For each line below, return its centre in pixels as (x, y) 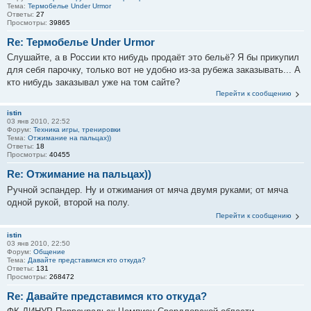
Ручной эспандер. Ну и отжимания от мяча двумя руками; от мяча (148, 190)
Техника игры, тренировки (77, 130)
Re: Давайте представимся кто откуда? (107, 296)
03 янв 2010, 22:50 (39, 243)
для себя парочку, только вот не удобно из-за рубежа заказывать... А (154, 70)
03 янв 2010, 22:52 (39, 121)
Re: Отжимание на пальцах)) (79, 174)
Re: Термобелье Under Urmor (81, 42)
